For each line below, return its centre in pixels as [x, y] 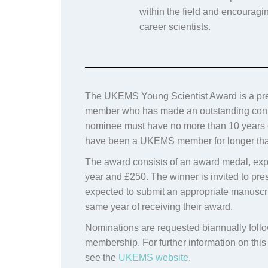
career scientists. [175, 27]
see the [102, 258]
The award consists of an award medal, [169, 162]
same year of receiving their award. [160, 207]
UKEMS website [153, 258]
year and [105, 177]
